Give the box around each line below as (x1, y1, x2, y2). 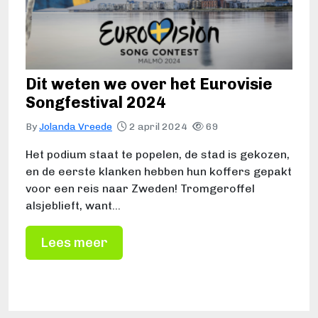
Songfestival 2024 (26, 93, 170, 113)
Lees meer (40, 234, 108, 251)
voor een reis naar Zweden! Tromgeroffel (26, 182, 255, 196)
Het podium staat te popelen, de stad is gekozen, (26, 148, 290, 162)
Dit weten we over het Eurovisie (26, 75, 273, 94)
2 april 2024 (127, 121, 190, 133)
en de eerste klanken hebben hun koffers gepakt (26, 165, 292, 179)
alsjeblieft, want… (26, 199, 121, 213)
